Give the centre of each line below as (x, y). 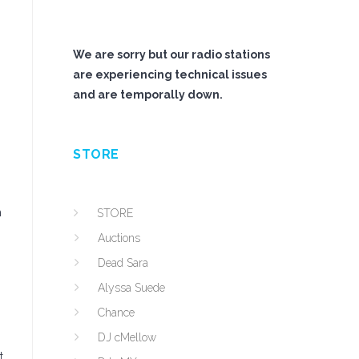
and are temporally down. (148, 95)
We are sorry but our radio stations (171, 54)
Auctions (119, 238)
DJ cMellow (127, 337)
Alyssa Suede (131, 288)
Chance (116, 313)
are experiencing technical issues (170, 75)
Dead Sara (123, 263)
